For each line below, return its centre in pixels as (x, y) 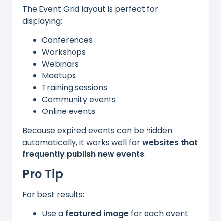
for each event (159, 214)
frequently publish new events (83, 154)
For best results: (53, 194)
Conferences (67, 40)
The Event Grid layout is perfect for (90, 9)
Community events (79, 99)
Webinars (60, 64)
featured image (97, 214)
